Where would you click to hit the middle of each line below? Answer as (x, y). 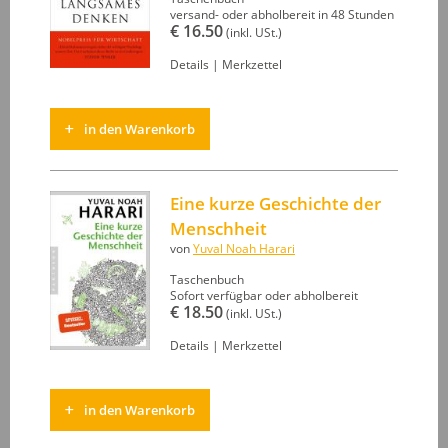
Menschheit (218, 229)
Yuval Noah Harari (244, 249)
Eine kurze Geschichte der (275, 204)
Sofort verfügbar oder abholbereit (264, 296)
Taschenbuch (207, 280)
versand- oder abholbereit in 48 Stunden (282, 15)
